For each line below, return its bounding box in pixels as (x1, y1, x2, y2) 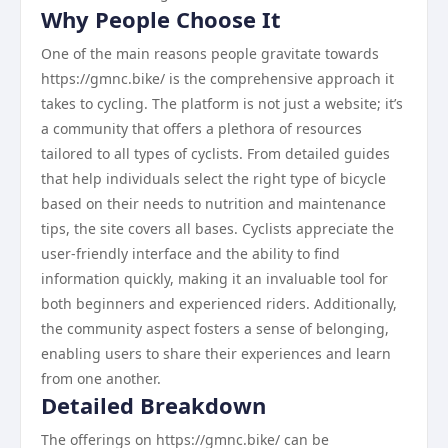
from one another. (41, 369, 161, 388)
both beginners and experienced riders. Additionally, (41, 294, 397, 313)
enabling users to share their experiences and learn (41, 344, 391, 363)
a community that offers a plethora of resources (41, 119, 362, 138)
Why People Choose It (41, 4, 281, 34)
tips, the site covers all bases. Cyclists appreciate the (41, 219, 394, 238)
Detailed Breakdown (41, 390, 266, 420)
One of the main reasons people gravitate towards (41, 44, 379, 63)
